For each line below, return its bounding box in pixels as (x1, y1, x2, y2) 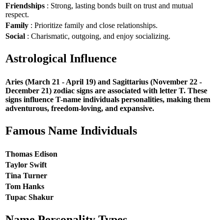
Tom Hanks (5, 182, 44, 191)
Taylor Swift (5, 160, 47, 169)
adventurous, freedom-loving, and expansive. (5, 104, 154, 112)
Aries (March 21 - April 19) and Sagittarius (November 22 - (5, 77, 202, 86)
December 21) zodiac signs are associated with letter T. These (5, 86, 207, 95)
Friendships (5, 1, 45, 10)
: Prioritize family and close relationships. (28, 21, 158, 29)
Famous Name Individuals (5, 124, 137, 137)
